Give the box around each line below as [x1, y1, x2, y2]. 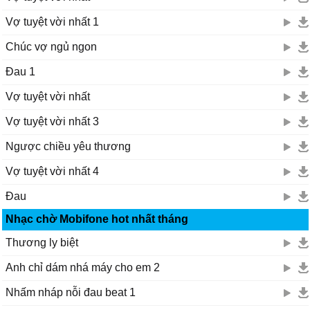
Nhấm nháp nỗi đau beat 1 [6, 286, 136, 298]
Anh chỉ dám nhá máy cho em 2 [6, 262, 160, 273]
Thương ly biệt [6, 237, 78, 248]
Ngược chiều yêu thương [6, 140, 131, 152]
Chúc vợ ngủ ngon [6, 41, 97, 53]
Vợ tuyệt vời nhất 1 [6, 16, 99, 28]
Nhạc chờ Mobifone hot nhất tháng [6, 213, 188, 225]
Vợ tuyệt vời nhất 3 [6, 116, 99, 127]
